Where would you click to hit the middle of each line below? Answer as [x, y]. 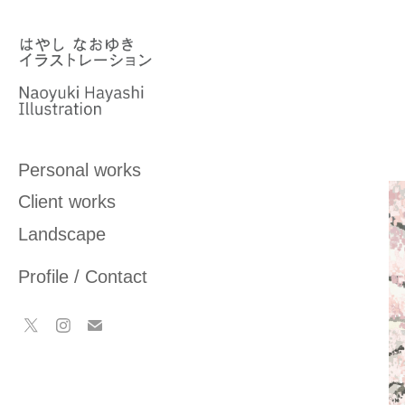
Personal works [80, 170]
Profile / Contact [83, 276]
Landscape [62, 234]
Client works [67, 201]
